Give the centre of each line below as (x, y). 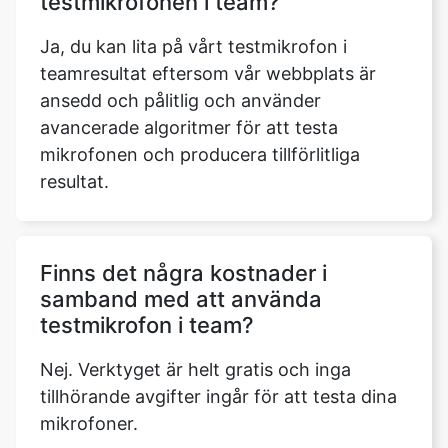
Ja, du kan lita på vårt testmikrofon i (193, 46)
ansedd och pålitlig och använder (180, 100)
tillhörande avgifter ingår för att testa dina (218, 396)
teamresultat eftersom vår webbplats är (208, 73)
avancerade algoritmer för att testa (189, 127)
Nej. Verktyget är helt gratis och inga (195, 369)
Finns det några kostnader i (183, 273)
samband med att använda (181, 299)
